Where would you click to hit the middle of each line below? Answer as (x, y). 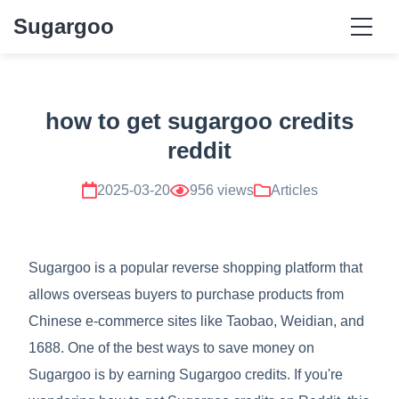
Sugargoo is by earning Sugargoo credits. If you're (186, 375)
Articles (294, 190)
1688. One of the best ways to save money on (171, 348)
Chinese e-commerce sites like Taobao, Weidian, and (196, 321)
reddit (199, 151)
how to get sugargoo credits (199, 121)
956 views (221, 190)
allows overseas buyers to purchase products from (186, 294)
